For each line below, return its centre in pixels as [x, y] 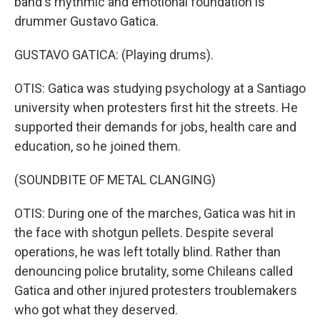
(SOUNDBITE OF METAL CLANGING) [115, 180]
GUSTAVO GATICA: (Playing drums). [114, 55]
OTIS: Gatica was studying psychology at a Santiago [160, 88]
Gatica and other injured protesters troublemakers [156, 290]
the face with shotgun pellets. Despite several [144, 232]
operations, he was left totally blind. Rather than [147, 252]
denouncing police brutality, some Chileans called [154, 271]
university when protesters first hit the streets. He [156, 107]
